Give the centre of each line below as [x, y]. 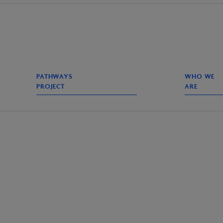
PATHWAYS [54, 77]
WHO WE [200, 77]
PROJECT [51, 87]
